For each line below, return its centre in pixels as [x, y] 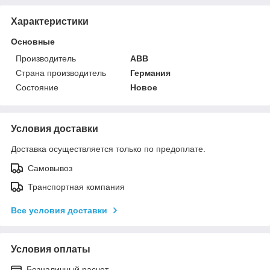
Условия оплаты [51, 249]
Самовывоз [50, 168]
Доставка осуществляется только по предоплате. [108, 149]
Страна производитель [61, 73]
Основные [33, 41]
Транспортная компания [76, 187]
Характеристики [50, 21]
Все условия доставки [59, 210]
